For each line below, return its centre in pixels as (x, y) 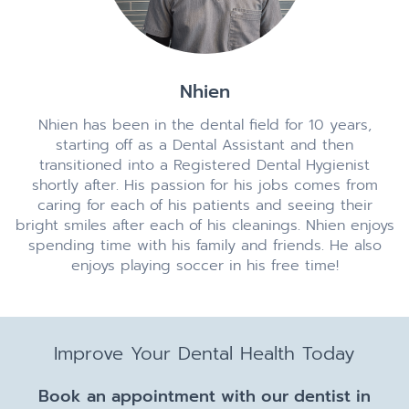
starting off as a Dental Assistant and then (204, 145)
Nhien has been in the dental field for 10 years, (204, 125)
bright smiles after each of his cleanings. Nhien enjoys (204, 225)
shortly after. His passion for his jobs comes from (204, 185)
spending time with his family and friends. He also (204, 245)
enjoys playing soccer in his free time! (204, 265)
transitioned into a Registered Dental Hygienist (204, 165)
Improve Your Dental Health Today (204, 353)
